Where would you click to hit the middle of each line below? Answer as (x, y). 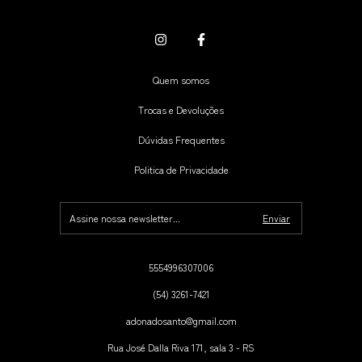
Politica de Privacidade (181, 169)
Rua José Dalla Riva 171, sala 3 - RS (181, 347)
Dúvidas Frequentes (181, 139)
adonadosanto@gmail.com (181, 320)
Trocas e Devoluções (181, 109)
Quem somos (181, 79)
